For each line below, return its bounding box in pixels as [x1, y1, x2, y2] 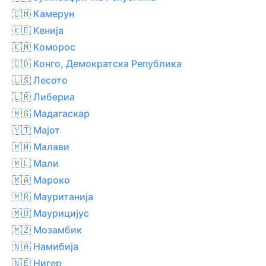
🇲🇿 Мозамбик [12, 223, 82, 236]
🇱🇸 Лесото [12, 74, 68, 86]
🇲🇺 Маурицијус [12, 207, 89, 219]
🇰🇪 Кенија [12, 24, 64, 36]
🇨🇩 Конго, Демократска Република [12, 57, 182, 69]
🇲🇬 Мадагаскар [12, 107, 90, 119]
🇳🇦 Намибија [12, 240, 78, 252]
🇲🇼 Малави [12, 140, 69, 153]
